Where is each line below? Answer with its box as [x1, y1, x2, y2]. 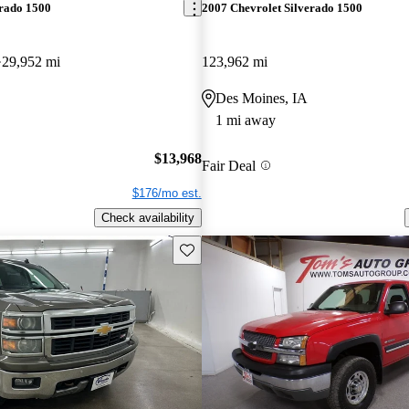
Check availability [100, 211, 194, 225]
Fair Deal [201, 157, 256, 173]
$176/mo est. [131, 186, 202, 201]
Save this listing [178, 241, 264, 256]
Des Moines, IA [215, 89, 308, 106]
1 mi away [215, 111, 276, 128]
